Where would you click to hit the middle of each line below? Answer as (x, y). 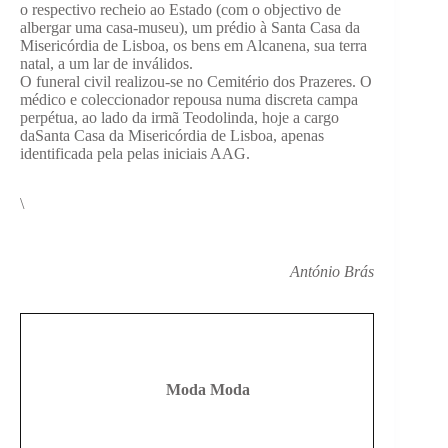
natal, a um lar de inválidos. (106, 64)
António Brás (328, 272)
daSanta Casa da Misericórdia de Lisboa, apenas (172, 136)
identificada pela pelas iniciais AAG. (135, 154)
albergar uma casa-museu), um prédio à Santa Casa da (190, 28)
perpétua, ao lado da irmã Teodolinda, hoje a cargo (179, 118)
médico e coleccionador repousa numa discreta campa (189, 100)
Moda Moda (208, 389)
